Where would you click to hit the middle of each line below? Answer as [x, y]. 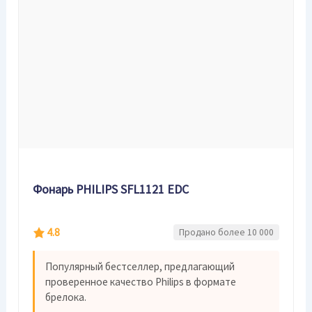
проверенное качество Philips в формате [141, 282]
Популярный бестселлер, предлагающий [140, 267]
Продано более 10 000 [226, 233]
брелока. [66, 297]
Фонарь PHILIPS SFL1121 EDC [111, 189]
